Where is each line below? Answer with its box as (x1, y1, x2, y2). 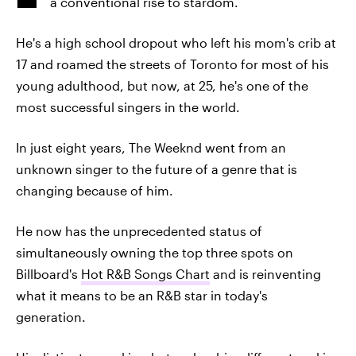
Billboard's (16, 266, 81, 281)
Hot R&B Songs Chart (81, 266, 210, 281)
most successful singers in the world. (16, 99, 240, 114)
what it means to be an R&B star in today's (16, 288, 268, 303)
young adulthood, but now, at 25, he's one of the (16, 78, 308, 93)
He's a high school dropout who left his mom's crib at (16, 35, 336, 50)
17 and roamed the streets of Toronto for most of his (16, 56, 329, 72)
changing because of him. (16, 183, 173, 198)
